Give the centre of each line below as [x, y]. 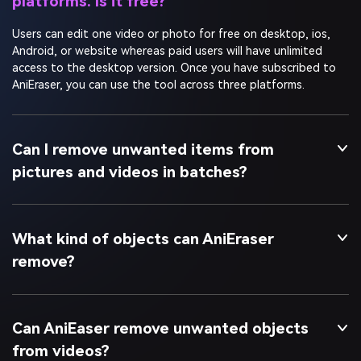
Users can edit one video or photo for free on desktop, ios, [171, 25]
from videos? [61, 342]
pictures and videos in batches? [130, 163]
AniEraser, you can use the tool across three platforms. [158, 76]
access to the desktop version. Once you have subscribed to [174, 59]
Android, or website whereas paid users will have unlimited [167, 42]
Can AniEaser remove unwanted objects [160, 320]
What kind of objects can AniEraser [143, 230]
